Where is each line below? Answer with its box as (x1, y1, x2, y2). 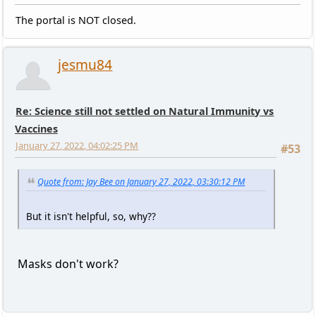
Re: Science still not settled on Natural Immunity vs (16, 104, 274, 119)
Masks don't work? (17, 255, 119, 272)
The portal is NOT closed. (16, 13, 137, 28)
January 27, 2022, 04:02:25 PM (16, 139, 139, 152)
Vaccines (14, 122, 58, 136)
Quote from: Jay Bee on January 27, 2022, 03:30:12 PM (37, 176, 245, 188)
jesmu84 (58, 55, 113, 75)
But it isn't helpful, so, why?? (25, 209, 156, 223)
